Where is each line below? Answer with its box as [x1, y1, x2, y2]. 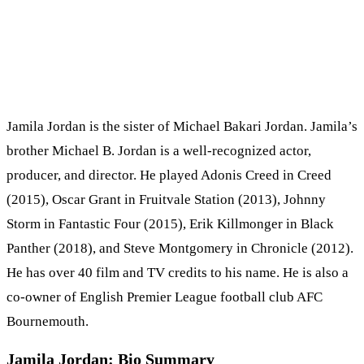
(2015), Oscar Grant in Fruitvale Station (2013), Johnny [6, 192, 326, 208]
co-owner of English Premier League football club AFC [6, 289, 323, 305]
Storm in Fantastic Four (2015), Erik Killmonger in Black [6, 216, 334, 232]
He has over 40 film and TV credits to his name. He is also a [6, 265, 349, 281]
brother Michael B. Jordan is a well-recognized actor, [6, 143, 311, 159]
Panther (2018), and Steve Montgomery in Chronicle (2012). [6, 240, 353, 257]
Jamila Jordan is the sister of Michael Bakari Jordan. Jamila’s [6, 119, 357, 135]
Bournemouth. [6, 314, 89, 330]
